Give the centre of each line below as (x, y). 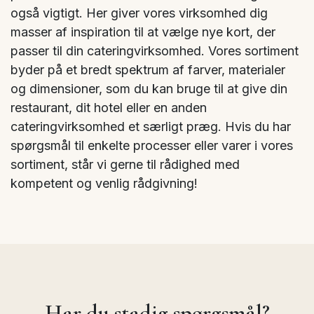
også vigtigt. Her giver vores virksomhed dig (139, 13)
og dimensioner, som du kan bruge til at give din (149, 88)
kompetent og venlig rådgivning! (104, 183)
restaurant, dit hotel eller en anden (109, 107)
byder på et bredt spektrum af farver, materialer (148, 69)
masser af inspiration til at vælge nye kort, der (143, 32)
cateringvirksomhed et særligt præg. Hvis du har (151, 126)
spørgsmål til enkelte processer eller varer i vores (152, 145)
